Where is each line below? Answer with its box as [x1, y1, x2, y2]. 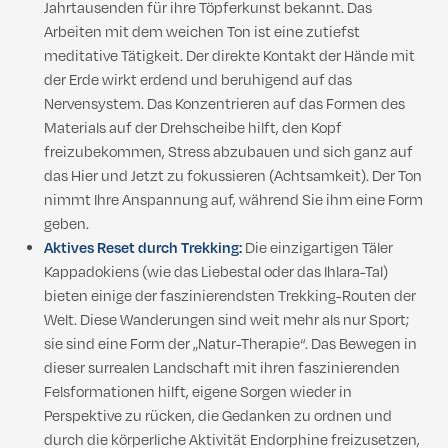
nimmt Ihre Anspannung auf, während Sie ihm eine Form [44, 190, 423, 212]
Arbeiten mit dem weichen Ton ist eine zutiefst [44, 22, 360, 44]
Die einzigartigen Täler [242, 238, 393, 260]
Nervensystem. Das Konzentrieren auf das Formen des [44, 94, 405, 116]
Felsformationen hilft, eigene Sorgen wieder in [44, 382, 352, 404]
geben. [44, 214, 89, 236]
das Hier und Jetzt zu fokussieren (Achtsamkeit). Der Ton [44, 166, 422, 188]
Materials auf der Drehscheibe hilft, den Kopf [44, 118, 342, 140]
